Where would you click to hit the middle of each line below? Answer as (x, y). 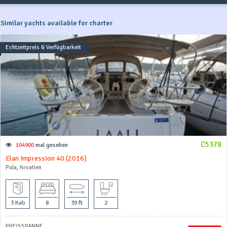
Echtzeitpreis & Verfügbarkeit (43, 47)
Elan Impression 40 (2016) (46, 158)
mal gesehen (51, 145)
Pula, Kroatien (24, 167)
